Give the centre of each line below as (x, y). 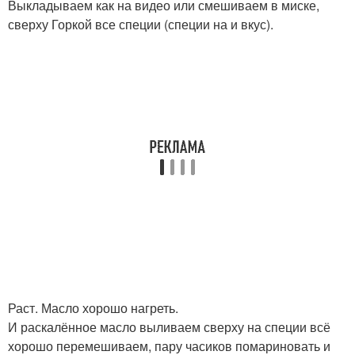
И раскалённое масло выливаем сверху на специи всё (169, 327)
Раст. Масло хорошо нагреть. (93, 308)
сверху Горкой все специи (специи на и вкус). (141, 24)
